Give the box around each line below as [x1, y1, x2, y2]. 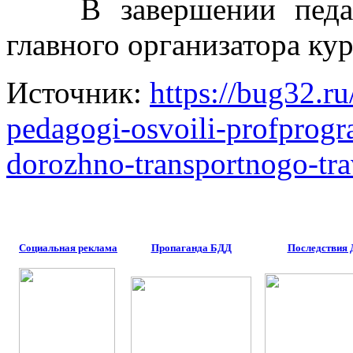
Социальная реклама [19, 242, 117, 255]
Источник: [6, 76, 150, 110]
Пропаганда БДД [150, 242, 232, 255]
